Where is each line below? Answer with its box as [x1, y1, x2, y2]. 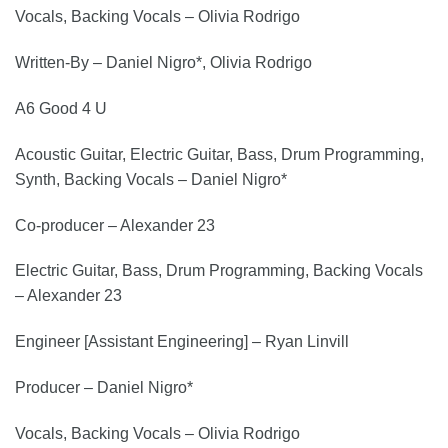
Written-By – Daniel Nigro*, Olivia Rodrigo [15, 54, 312, 72]
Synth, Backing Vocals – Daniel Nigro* [15, 170, 287, 188]
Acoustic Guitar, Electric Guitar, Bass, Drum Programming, [15, 145, 424, 163]
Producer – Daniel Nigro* [15, 378, 193, 396]
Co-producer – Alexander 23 [15, 216, 215, 234]
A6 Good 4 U [15, 99, 107, 117]
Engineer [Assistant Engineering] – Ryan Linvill [15, 333, 349, 351]
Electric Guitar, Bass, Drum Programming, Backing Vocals [15, 262, 423, 280]
